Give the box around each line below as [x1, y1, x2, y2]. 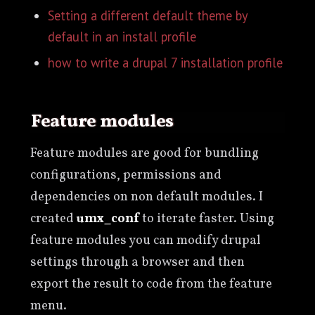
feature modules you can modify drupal [30, 231, 261, 250]
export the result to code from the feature [30, 274, 272, 293]
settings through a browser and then [30, 252, 245, 271]
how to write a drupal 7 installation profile [48, 53, 283, 71]
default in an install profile [48, 27, 197, 45]
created [30, 209, 77, 228]
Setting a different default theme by [48, 6, 248, 24]
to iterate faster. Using [139, 209, 274, 228]
